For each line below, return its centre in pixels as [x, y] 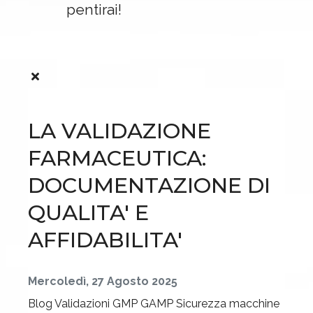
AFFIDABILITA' [105, 240]
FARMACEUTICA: [117, 158]
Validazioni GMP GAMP [114, 304]
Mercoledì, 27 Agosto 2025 [103, 281]
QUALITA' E [88, 213]
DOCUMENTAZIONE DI [149, 185]
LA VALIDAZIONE [119, 131]
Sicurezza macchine [228, 304]
